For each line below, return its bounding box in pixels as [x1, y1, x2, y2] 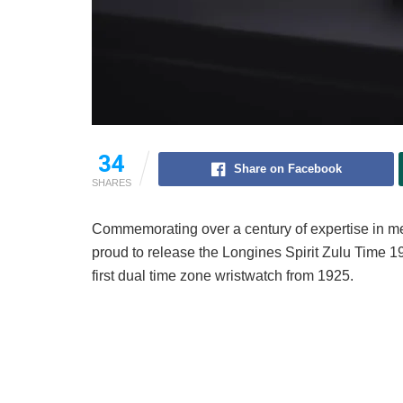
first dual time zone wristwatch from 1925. [92, 268, 354, 284]
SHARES [92, 177, 131, 189]
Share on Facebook [233, 162, 342, 176]
